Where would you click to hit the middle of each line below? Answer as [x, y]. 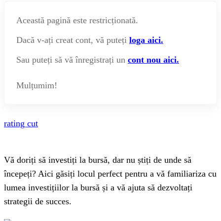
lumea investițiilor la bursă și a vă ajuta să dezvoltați [98, 188]
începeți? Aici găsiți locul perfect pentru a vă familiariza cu [110, 174]
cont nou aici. [153, 60]
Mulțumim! [37, 86]
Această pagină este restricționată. [77, 20]
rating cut [21, 124]
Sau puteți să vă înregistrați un [72, 60]
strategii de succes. [38, 202]
